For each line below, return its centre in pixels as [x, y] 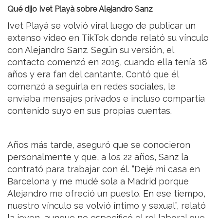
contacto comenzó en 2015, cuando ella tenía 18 [107, 62]
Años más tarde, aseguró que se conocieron [99, 145]
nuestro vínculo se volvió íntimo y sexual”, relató [107, 205]
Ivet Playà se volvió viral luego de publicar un [101, 25]
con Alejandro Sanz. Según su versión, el [91, 50]
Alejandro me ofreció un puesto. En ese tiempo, [106, 193]
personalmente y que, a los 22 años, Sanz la [98, 157]
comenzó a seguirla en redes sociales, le [91, 86]
